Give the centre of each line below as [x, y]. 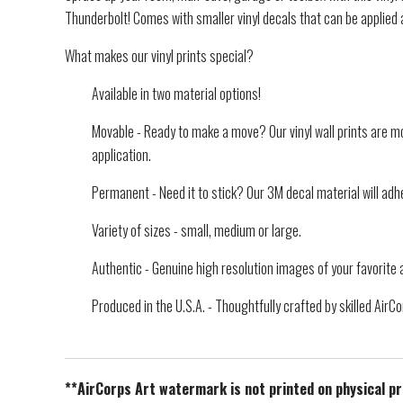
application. [121, 154]
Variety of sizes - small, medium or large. [198, 230]
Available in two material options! [176, 93]
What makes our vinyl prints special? [159, 55]
